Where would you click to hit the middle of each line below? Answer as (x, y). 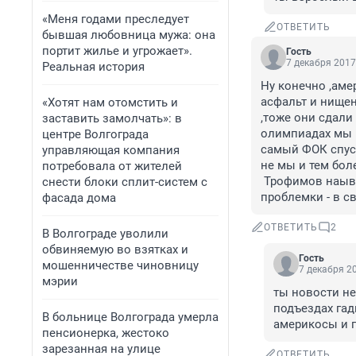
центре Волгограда (95, 134)
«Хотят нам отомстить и (110, 103)
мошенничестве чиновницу (120, 265)
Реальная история (93, 67)
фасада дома (79, 198)
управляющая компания (111, 150)
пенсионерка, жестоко (106, 333)
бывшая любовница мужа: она (129, 35)
